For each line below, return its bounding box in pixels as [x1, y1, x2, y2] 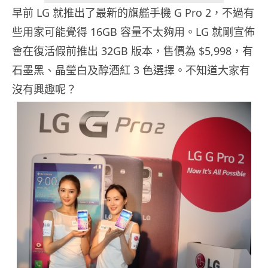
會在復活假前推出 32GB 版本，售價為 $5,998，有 [12, 44, 253, 59]
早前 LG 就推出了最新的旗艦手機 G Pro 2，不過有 [12, 5, 254, 20]
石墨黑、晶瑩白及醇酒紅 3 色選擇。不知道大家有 [12, 63, 250, 78]
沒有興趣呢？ [12, 82, 77, 97]
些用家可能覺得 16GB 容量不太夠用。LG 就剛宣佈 [12, 25, 255, 39]
